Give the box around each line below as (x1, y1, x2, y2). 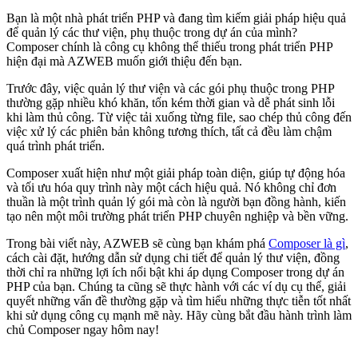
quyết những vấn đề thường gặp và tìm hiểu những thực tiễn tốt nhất (6, 294, 351, 308)
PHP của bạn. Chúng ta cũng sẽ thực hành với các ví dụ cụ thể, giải (6, 280, 346, 294)
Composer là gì (268, 237, 345, 251)
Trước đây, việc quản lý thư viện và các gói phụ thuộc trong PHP (6, 82, 334, 96)
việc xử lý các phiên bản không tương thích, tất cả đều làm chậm (6, 125, 332, 139)
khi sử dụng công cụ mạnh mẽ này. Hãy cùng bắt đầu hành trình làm (6, 308, 352, 323)
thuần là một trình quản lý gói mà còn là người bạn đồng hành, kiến (6, 195, 346, 209)
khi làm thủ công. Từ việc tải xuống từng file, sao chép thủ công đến (6, 110, 352, 125)
